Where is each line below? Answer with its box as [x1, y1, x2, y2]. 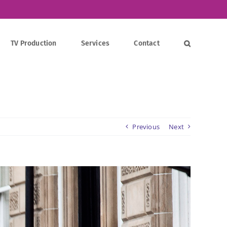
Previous [132, 122, 160, 131]
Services [81, 39, 110, 48]
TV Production [10, 39, 57, 48]
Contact [134, 39, 160, 48]
